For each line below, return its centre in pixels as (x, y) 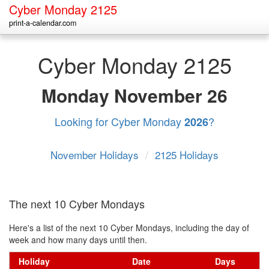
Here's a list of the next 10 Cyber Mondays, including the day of (129, 228)
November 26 (171, 95)
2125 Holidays (187, 155)
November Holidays (96, 155)
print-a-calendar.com (43, 23)
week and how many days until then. (78, 240)
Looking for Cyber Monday (119, 121)
